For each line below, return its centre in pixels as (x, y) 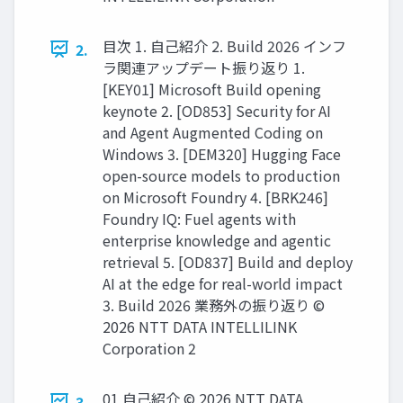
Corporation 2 (149, 348)
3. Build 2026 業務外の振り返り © (214, 304)
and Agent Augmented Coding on (213, 132)
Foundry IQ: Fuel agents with (199, 218)
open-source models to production (221, 175)
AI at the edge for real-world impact (223, 283)
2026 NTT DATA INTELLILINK (200, 326)
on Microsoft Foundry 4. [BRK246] (215, 197)
